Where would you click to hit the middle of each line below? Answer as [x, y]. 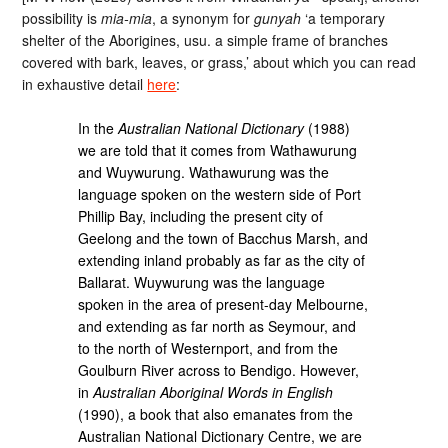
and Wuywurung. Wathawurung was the [204, 172]
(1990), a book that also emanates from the [216, 414]
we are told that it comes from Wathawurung [218, 150]
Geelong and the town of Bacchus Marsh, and [223, 238]
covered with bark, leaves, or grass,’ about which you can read [219, 61]
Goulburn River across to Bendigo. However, [219, 370]
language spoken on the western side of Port [220, 194]
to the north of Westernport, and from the [208, 348]
